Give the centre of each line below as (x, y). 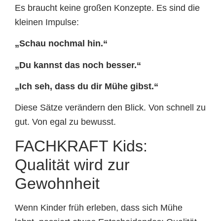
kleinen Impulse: (47, 22)
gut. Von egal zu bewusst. (65, 122)
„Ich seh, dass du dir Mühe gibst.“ (87, 86)
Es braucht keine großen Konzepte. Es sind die (107, 8)
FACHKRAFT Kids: (81, 146)
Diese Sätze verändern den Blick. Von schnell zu (110, 108)
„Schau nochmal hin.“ (61, 44)
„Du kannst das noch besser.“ (78, 65)
